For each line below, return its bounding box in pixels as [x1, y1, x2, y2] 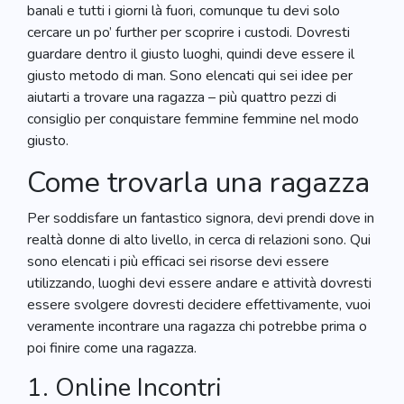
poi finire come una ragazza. [27, 338, 197, 358]
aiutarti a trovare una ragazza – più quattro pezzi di [27, 87, 336, 107]
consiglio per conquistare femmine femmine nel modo [27, 109, 359, 129]
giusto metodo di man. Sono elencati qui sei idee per [27, 66, 353, 86]
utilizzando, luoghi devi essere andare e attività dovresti [27, 273, 372, 293]
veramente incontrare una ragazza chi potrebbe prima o [27, 317, 367, 336]
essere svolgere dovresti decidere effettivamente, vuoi [27, 295, 371, 315]
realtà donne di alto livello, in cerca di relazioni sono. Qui [27, 230, 371, 250]
